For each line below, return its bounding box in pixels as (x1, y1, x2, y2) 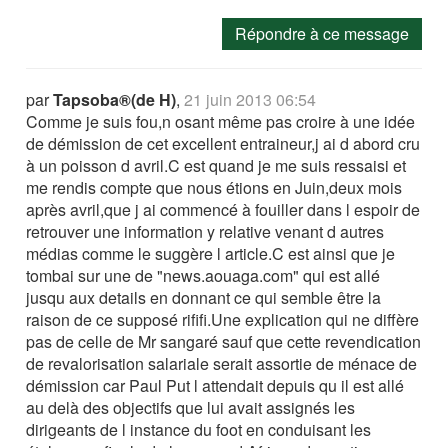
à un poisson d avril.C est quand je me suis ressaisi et (26, 153, 407, 177)
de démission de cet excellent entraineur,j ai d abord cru (26, 131, 421, 155)
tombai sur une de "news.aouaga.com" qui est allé (26, 263, 381, 287)
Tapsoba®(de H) (53, 87, 177, 111)
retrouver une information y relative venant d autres (26, 219, 385, 243)
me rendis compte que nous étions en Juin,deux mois (26, 175, 403, 199)
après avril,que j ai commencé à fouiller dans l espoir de (26, 197, 421, 221)
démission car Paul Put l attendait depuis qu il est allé (26, 373, 405, 397)
